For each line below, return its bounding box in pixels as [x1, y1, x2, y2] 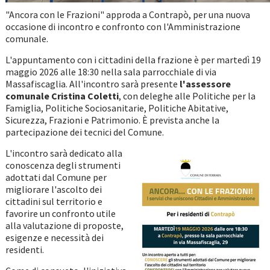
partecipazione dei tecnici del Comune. [5, 126, 166, 139]
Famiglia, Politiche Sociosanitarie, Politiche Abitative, [5, 102, 228, 115]
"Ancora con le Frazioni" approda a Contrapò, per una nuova [5, 8, 250, 21]
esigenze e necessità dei [5, 231, 104, 244]
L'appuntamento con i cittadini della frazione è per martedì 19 [5, 54, 261, 66]
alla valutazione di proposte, [5, 219, 124, 232]
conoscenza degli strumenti [5, 159, 121, 172]
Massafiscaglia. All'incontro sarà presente [5, 78, 178, 90]
